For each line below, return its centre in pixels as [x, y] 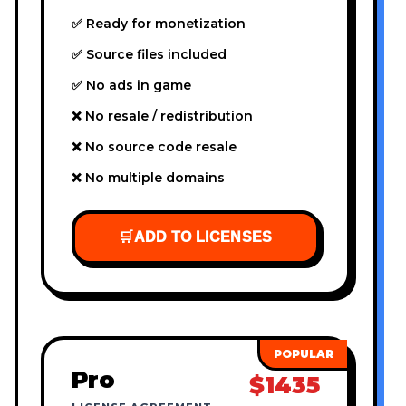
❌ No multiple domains [148, 178]
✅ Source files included [149, 55]
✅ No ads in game [131, 86]
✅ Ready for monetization [159, 24]
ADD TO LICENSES [203, 237]
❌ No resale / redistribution [162, 116]
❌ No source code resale [154, 147]
